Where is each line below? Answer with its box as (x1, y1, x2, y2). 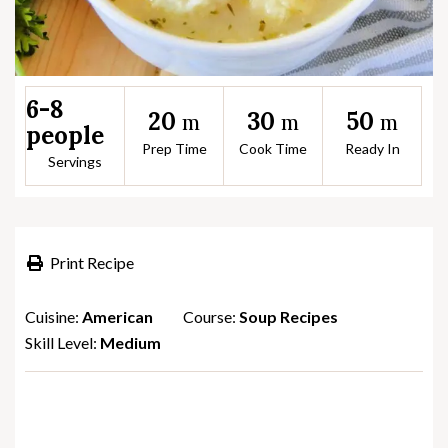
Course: (183, 306, 236, 326)
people (26, 119, 104, 151)
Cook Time (239, 140, 307, 158)
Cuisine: (25, 306, 82, 326)
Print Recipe (50, 252, 134, 272)
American (82, 306, 153, 326)
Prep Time (141, 140, 207, 158)
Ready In (344, 140, 400, 158)
